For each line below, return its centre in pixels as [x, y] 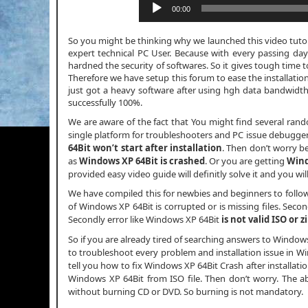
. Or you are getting [246, 161]
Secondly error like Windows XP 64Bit [144, 220]
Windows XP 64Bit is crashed [142, 161]
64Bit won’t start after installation [145, 147]
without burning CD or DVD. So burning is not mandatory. [186, 291]
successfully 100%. [105, 102]
